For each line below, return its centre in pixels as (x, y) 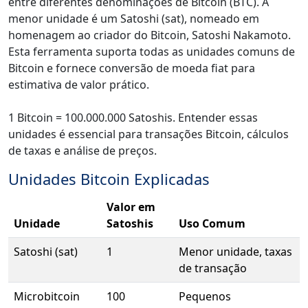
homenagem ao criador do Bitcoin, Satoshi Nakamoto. (150, 35)
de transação (213, 268)
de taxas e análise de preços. (82, 151)
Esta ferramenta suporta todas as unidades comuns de (152, 52)
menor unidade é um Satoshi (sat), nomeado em (134, 19)
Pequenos (205, 297)
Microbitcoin (47, 297)
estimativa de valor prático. (79, 85)
